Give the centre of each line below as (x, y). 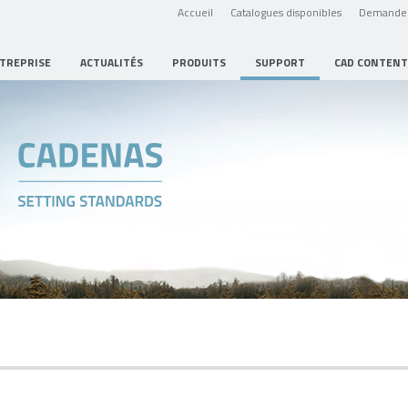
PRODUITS (199, 62)
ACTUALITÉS (112, 62)
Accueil (195, 12)
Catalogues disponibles (286, 12)
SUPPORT (280, 62)
